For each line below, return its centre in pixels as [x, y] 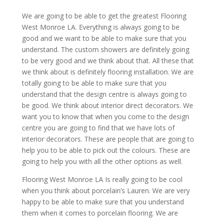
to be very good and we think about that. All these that [108, 61]
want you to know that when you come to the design [105, 117]
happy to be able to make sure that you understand [103, 202]
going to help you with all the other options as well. [102, 162]
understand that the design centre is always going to [104, 94]
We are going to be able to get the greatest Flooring [104, 16]
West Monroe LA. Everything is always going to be [100, 27]
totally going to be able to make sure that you [94, 83]
